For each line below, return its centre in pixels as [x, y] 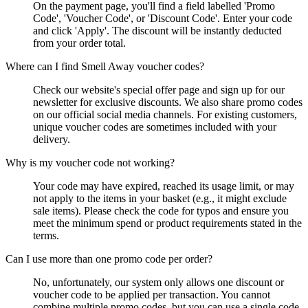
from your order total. [79, 43]
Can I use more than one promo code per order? [109, 258]
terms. [46, 235]
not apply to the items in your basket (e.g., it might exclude [160, 198]
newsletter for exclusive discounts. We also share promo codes [168, 102]
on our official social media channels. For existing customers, [165, 114]
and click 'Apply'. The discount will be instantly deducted [157, 30]
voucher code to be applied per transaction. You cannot [152, 294]
